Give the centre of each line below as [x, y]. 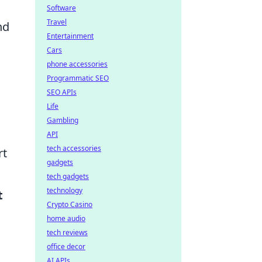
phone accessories [77, 64]
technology [65, 190]
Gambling [63, 120]
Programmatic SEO [78, 78]
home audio [66, 218]
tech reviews [67, 232]
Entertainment [70, 36]
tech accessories [74, 148]
